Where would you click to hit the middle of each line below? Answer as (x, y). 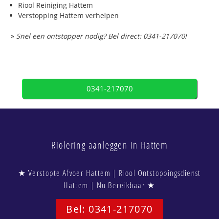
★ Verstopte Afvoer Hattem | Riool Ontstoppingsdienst (109, 173)
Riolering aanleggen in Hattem (109, 145)
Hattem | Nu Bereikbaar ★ (109, 185)
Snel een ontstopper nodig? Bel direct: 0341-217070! (102, 36)
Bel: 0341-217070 (109, 209)
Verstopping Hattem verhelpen (69, 16)
